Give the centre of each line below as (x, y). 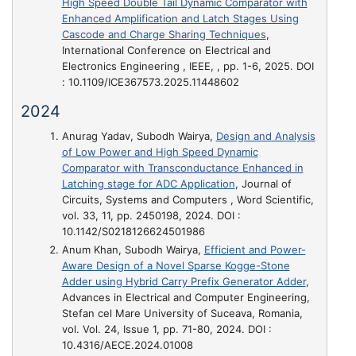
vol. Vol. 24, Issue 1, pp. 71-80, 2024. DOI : (166, 329)
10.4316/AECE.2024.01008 (127, 345)
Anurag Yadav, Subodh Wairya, (139, 136)
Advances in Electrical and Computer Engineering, (186, 298)
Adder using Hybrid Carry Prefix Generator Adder (184, 282)
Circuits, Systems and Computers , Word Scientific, (188, 199)
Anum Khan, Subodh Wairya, (133, 250)
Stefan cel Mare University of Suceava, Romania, (182, 313)
